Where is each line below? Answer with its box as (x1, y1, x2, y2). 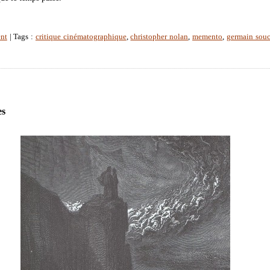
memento (192, 33, 223, 42)
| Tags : (7, 33, 36, 42)
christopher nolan (130, 33, 189, 42)
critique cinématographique (35, 33, 127, 42)
